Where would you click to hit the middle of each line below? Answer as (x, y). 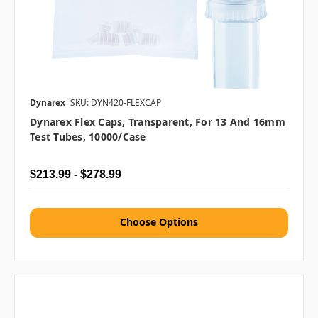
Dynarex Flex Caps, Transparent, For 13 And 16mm (158, 122)
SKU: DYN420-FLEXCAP (116, 103)
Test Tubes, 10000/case (88, 137)
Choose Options (159, 222)
